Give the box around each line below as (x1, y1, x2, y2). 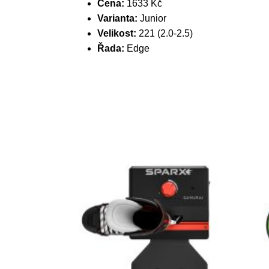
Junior (140, 13, 166, 23)
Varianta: (97, 13, 140, 23)
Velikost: (97, 28, 139, 38)
